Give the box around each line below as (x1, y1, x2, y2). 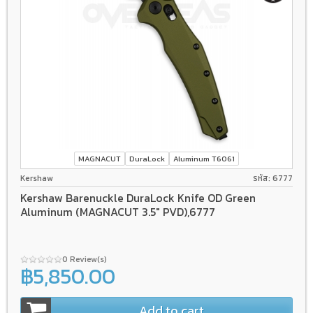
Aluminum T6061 (173, 153, 235, 165)
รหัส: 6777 (253, 171, 293, 184)
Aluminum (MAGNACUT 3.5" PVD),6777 (20, 203, 215, 221)
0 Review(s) (62, 253, 109, 266)
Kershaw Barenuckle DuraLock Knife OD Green (20, 189, 256, 207)
